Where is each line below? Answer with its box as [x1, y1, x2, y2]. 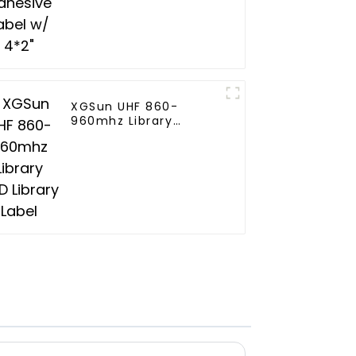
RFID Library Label [71, 127, 186, 144]
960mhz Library [71, 113, 173, 130]
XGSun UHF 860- [71, 99, 179, 115]
